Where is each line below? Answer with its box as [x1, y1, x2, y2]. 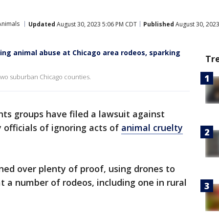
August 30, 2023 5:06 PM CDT [55, 20, 137, 28]
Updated [28, 20, 55, 28]
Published [143, 20, 174, 28]
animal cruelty [121, 122, 183, 133]
